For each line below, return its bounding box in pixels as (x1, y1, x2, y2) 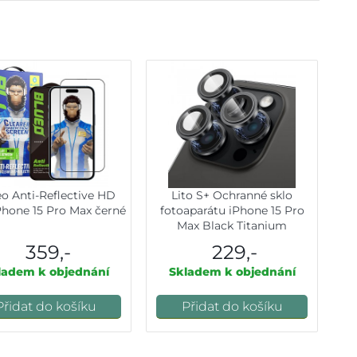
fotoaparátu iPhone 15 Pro (159, 203, 304, 218)
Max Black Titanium (177, 218, 288, 233)
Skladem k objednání (168, 265, 296, 280)
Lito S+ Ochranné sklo (171, 188, 293, 203)
